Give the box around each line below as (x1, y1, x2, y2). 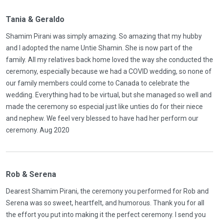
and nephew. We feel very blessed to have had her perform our (6, 114, 198, 122)
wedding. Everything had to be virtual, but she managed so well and (6, 91, 212, 99)
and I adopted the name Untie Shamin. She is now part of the (6, 44, 193, 52)
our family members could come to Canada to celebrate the (6, 79, 190, 87)
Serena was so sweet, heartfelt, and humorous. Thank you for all (6, 199, 204, 207)
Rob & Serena (6, 170, 56, 179)
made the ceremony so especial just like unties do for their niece (6, 103, 203, 110)
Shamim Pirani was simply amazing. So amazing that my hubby (6, 32, 202, 40)
